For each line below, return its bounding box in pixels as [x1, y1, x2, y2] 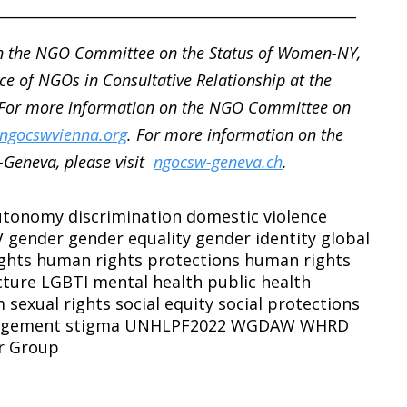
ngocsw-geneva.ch [154, 151, 283, 174]
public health [207, 271, 312, 293]
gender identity [195, 227, 317, 250]
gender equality [68, 227, 192, 250]
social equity [115, 293, 214, 315]
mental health [93, 271, 203, 293]
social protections [218, 293, 361, 315]
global [321, 227, 371, 250]
